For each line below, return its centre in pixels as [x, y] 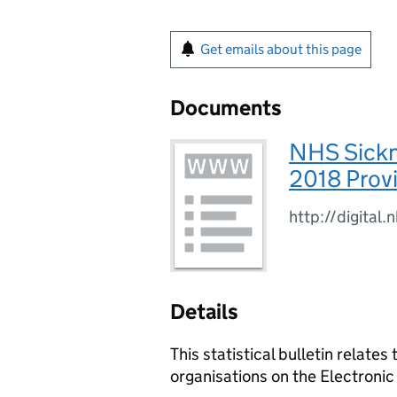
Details [204, 311]
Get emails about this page [281, 49]
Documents [226, 108]
